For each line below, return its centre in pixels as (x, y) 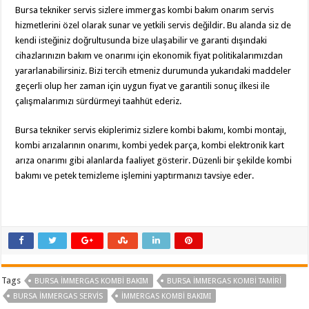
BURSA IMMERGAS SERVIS (58, 296)
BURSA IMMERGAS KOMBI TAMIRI (225, 281)
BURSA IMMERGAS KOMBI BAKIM (92, 281)
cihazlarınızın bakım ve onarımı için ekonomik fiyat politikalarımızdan (149, 56)
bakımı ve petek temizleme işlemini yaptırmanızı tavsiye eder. (135, 176)
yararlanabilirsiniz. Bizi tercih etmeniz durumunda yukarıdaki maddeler (153, 71)
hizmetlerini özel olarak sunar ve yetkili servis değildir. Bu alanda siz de (153, 25)
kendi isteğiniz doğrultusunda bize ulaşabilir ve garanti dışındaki (141, 40)
